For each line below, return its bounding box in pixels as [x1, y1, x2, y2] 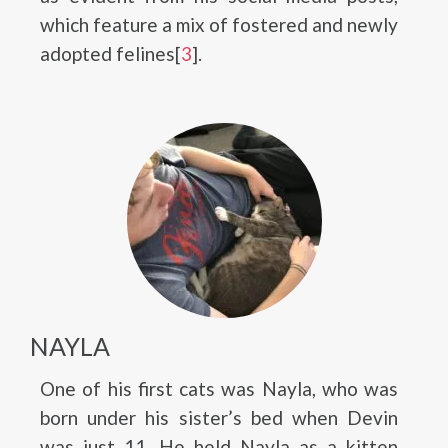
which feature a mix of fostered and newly [40, 13, 398, 36]
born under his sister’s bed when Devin [40, 406, 398, 429]
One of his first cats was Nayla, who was [40, 377, 398, 400]
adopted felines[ [40, 42, 181, 65]
